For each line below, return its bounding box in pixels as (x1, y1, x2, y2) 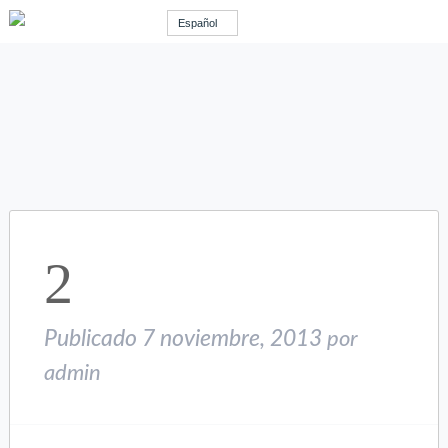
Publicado (44, 326, 143, 350)
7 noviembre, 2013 (142, 326, 323, 350)
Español (177, 17, 217, 29)
